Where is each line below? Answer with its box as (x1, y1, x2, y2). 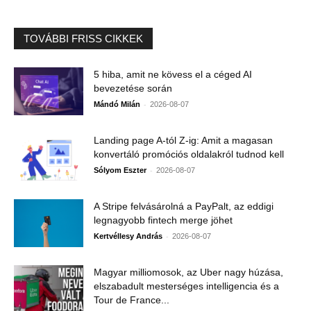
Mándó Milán (94, 100, 140, 109)
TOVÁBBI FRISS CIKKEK (24, 33, 143, 45)
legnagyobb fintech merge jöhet (94, 215, 233, 226)
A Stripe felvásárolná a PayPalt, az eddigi (94, 201, 274, 212)
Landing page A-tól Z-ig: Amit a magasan (94, 135, 273, 146)
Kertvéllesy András (94, 232, 162, 241)
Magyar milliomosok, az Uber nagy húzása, (94, 267, 283, 278)
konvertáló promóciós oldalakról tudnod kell (94, 149, 284, 160)
